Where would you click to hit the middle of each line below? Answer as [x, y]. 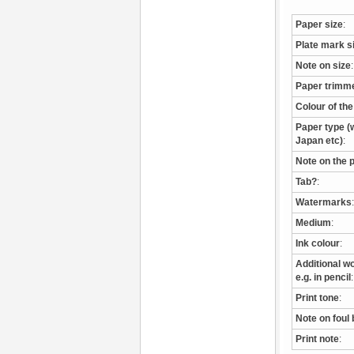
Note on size [323, 66]
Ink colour [318, 243]
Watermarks [324, 202]
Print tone [317, 298]
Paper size [319, 24]
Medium [313, 223]
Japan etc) [319, 141]
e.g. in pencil [323, 277]
